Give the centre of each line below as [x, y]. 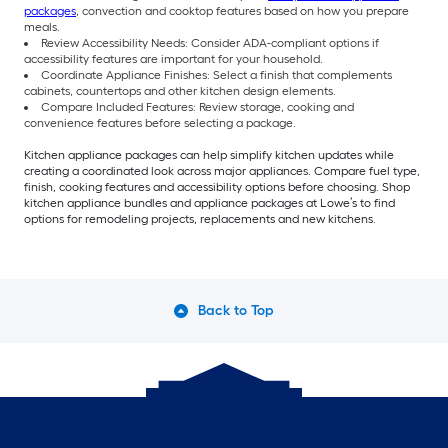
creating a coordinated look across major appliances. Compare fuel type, [222, 170]
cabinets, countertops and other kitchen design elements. [180, 90]
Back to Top [236, 310]
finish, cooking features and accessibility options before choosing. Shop [217, 186]
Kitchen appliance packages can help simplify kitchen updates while [209, 154]
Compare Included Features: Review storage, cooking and [197, 106]
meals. [42, 26]
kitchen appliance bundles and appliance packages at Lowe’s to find [209, 202]
